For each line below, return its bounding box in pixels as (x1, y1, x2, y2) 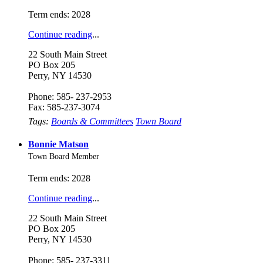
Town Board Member (28, 152, 99, 161)
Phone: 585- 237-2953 (28, 91, 112, 102)
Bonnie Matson (28, 139, 89, 150)
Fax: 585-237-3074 (28, 102, 100, 112)
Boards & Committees (51, 116, 133, 126)
